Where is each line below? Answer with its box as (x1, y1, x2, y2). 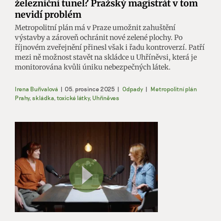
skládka (32, 94, 54, 102)
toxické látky (57, 94, 89, 102)
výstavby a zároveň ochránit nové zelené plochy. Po (15, 33, 183, 42)
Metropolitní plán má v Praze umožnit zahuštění (15, 23, 176, 33)
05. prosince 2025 (65, 85, 115, 93)
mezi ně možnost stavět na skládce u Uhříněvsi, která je (15, 53, 197, 62)
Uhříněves (92, 94, 119, 102)
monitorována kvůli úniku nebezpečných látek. (15, 63, 171, 72)
